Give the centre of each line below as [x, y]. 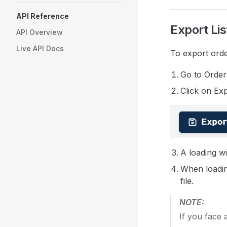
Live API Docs [40, 48]
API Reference [43, 16]
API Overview [40, 32]
